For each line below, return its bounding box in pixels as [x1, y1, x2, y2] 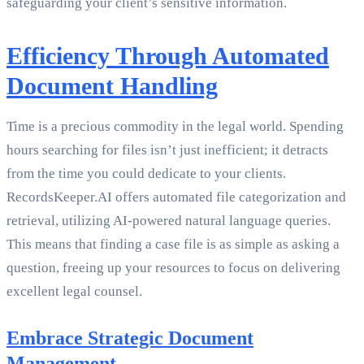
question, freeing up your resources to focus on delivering [6, 260, 340, 276]
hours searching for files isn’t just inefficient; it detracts [6, 142, 328, 158]
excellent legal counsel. [6, 284, 142, 300]
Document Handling [6, 72, 218, 100]
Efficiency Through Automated [6, 42, 329, 70]
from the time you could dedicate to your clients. [6, 166, 286, 182]
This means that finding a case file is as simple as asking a [6, 236, 340, 253]
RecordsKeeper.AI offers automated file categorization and [6, 189, 346, 206]
